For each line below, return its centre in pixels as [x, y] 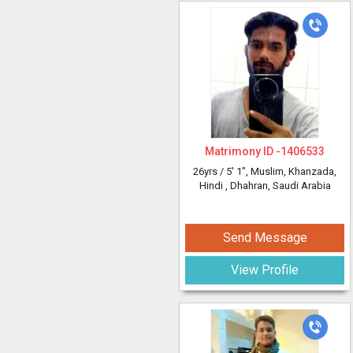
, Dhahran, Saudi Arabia [278, 186]
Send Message [265, 238]
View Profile [265, 270]
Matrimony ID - [243, 151]
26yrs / [210, 171]
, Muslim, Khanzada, [291, 171]
